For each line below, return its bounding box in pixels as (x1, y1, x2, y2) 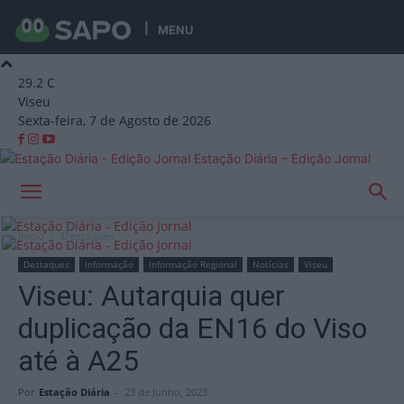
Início (18, 228, 44, 243)
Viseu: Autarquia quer (18, 279, 285, 313)
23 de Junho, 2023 (124, 385, 207, 399)
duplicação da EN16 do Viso (18, 311, 367, 345)
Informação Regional (149, 258, 237, 271)
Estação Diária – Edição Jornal (194, 151, 371, 166)
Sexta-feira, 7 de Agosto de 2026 (18, 112, 211, 129)
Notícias (252, 258, 289, 271)
